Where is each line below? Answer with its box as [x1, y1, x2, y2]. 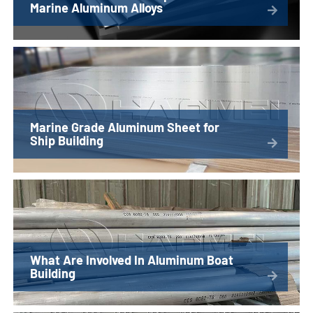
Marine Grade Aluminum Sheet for [30, 119, 220, 136]
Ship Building [30, 133, 104, 149]
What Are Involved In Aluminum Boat [30, 252, 234, 268]
